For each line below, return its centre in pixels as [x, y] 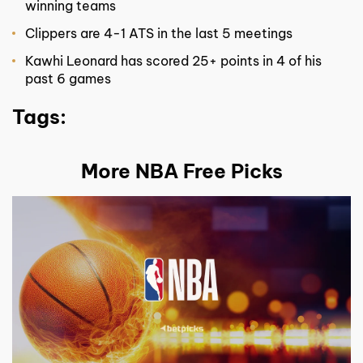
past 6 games [68, 78]
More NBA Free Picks [181, 171]
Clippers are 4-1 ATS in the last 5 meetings [159, 33]
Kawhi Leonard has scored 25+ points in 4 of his [173, 60]
